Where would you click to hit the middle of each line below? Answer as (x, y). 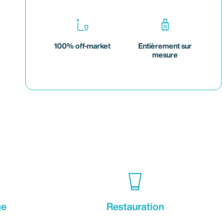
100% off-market (83, 46)
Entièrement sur (165, 46)
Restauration (135, 206)
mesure (165, 55)
